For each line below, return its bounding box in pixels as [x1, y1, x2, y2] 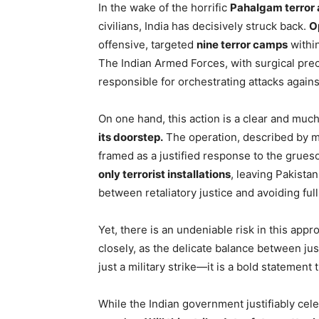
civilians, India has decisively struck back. [98, 19, 309, 33]
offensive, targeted [98, 38, 197, 51]
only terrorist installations [98, 167, 231, 181]
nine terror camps [197, 38, 288, 51]
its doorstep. [98, 130, 163, 144]
